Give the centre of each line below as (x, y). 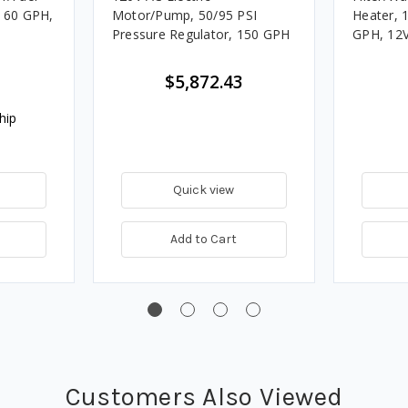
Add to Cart (204, 240)
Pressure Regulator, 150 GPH (201, 35)
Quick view (204, 190)
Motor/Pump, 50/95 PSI (184, 15)
